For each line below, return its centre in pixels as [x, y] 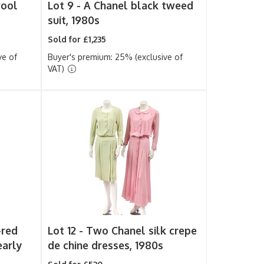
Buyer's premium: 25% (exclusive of [115, 57]
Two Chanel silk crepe [142, 230]
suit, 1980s [74, 20]
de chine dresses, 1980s [106, 245]
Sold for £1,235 [77, 39]
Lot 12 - [67, 230]
